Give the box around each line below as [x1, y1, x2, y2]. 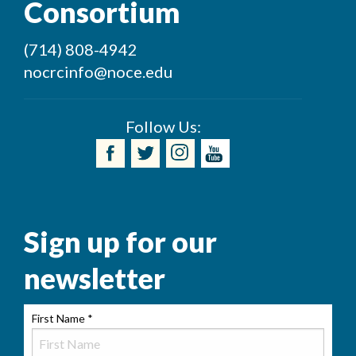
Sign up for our [24, 224, 217, 260]
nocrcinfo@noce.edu [24, 62, 172, 82]
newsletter [24, 261, 165, 296]
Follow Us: [125, 117, 201, 137]
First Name [32, 311, 87, 326]
